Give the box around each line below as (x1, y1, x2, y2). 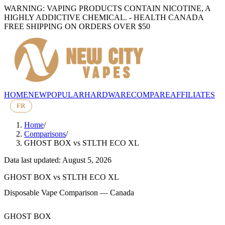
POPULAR (47, 90, 84, 99)
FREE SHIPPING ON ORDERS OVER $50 (4, 22, 150, 31)
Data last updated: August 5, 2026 (4, 155, 111, 164)
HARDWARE (84, 90, 131, 99)
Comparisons (24, 129, 66, 138)
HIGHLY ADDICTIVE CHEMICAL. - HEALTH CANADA (4, 13, 204, 22)
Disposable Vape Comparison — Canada (4, 188, 134, 197)
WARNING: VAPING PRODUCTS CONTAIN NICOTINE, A (4, 4, 210, 13)
